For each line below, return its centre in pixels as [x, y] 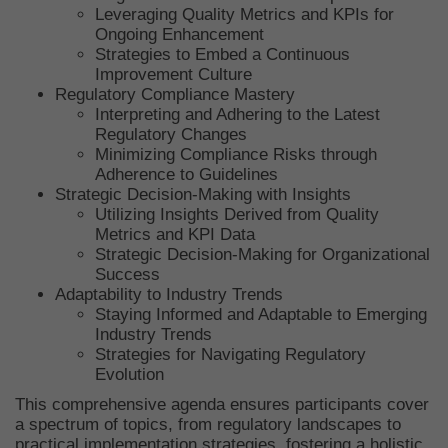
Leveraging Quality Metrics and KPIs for [244, 14]
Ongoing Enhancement [179, 34]
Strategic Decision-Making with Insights [203, 194]
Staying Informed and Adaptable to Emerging [261, 314]
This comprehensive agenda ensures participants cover [222, 404]
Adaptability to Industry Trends [169, 294]
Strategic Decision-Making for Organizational [262, 254]
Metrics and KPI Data [175, 234]
